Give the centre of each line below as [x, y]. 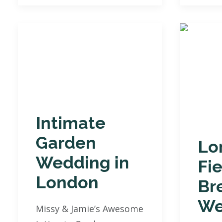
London [67, 182]
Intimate [71, 123]
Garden [66, 142]
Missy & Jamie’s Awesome [89, 208]
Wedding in [83, 162]
